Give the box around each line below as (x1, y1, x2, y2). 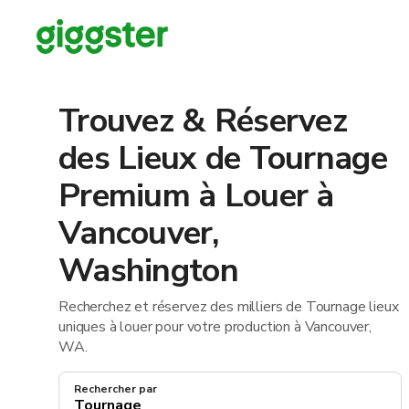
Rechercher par (74, 382, 157, 396)
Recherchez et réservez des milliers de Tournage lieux (58, 297, 399, 317)
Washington (58, 248, 238, 293)
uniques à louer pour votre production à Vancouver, (58, 317, 372, 337)
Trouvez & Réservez (58, 99, 348, 143)
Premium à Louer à (58, 173, 334, 218)
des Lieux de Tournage (58, 136, 387, 181)
